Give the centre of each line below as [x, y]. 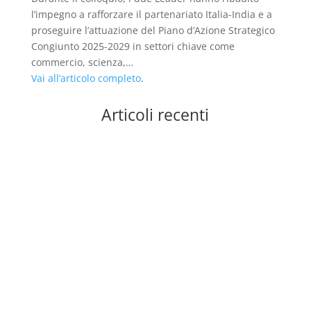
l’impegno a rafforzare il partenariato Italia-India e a [151, 14]
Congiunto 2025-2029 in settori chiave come [133, 46]
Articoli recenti [155, 114]
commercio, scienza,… [82, 62]
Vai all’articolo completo [86, 78]
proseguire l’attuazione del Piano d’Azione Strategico [153, 30]
